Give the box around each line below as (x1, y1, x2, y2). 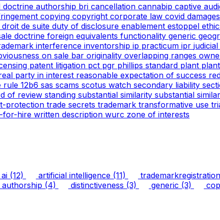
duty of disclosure (52, 21, 121, 31)
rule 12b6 (3, 80, 41, 90)
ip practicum (133, 40, 181, 51)
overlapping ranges (124, 50, 199, 60)
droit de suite (2, 21, 52, 31)
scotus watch (82, 80, 134, 90)
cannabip (138, 1, 175, 11)
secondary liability (134, 80, 202, 90)
